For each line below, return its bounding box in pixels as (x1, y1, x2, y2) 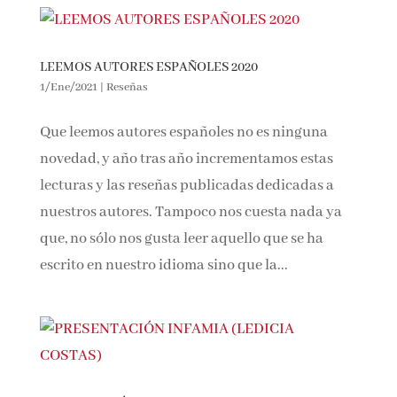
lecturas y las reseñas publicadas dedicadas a (39, 175, 334, 195)
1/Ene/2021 (39, 79, 97, 95)
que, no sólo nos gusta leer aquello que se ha (39, 229, 323, 248)
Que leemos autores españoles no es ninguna (39, 122, 328, 142)
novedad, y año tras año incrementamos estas (39, 149, 333, 168)
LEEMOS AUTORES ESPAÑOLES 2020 (39, 58, 258, 75)
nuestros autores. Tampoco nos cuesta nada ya (39, 202, 342, 222)
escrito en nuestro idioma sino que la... (39, 255, 288, 275)
